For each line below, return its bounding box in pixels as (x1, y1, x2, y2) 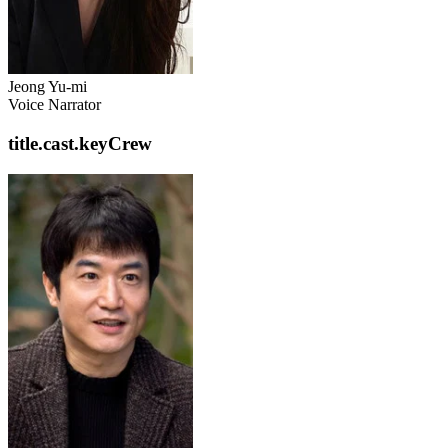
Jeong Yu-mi (8, 78, 87, 96)
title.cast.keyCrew (8, 132, 152, 154)
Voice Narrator (8, 96, 101, 114)
